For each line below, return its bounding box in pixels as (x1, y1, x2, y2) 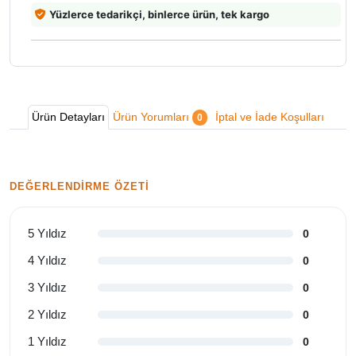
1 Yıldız (28, 335, 67, 349)
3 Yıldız (28, 281, 67, 295)
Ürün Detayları (32, 110, 105, 124)
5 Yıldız (28, 226, 67, 241)
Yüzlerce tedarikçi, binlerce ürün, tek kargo (49, 8, 269, 21)
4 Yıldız (28, 253, 67, 268)
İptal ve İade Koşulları (215, 110, 324, 124)
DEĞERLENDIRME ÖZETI (10, 180, 150, 193)
